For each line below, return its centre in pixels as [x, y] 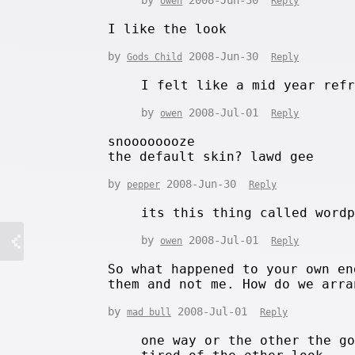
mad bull [149, 312]
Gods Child [155, 57]
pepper [143, 184]
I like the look [167, 29]
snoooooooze [151, 141]
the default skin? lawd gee [211, 156]
